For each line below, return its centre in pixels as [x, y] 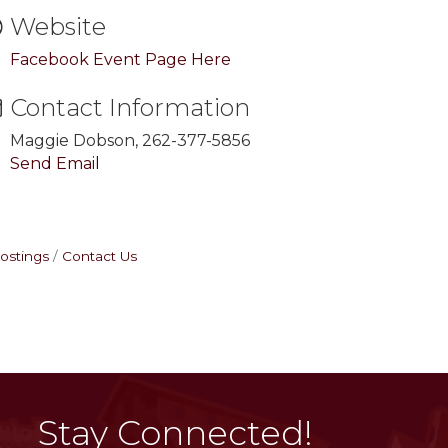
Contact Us [99, 256]
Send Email [55, 164]
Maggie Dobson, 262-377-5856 [130, 141]
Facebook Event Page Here [121, 60]
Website [58, 27]
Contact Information [130, 108]
